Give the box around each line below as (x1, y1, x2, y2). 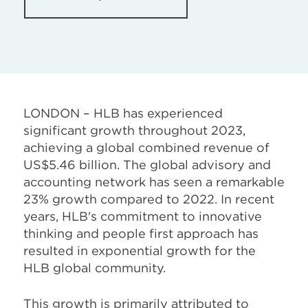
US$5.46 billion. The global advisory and (23, 157, 271, 172)
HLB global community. (23, 261, 166, 275)
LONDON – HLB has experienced (23, 106, 223, 120)
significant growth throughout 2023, (23, 123, 245, 137)
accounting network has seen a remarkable (23, 175, 285, 189)
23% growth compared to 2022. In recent (23, 192, 274, 206)
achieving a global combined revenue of (23, 140, 269, 155)
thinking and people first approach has (23, 226, 258, 241)
